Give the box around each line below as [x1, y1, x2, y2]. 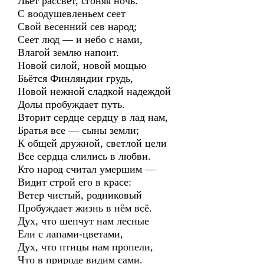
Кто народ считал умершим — [18, 163, 156, 175]
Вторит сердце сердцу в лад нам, [18, 111, 168, 123]
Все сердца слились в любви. [18, 150, 151, 162]
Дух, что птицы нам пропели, [18, 241, 153, 253]
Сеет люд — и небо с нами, [18, 34, 143, 45]
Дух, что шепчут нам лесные [18, 215, 149, 227]
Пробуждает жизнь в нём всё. [18, 202, 152, 214]
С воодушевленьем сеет [18, 8, 126, 19]
